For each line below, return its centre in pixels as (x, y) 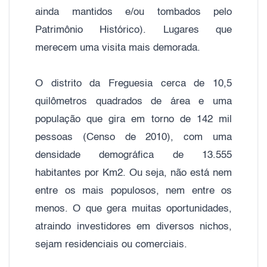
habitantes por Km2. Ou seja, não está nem (133, 173)
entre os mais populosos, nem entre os (133, 191)
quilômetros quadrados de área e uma (133, 101)
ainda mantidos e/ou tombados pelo (133, 12)
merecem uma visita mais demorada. (119, 48)
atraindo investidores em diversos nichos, (133, 226)
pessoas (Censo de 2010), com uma (133, 137)
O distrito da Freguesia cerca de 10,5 (133, 83)
